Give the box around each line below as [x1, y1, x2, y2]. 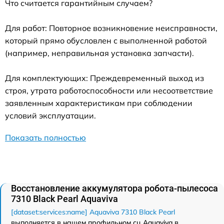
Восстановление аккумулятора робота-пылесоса [11, 183, 218, 194]
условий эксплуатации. [5, 110, 96, 121]
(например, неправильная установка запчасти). [5, 48, 194, 58]
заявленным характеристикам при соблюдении [5, 98, 192, 108]
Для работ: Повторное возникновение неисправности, [5, 23, 217, 33]
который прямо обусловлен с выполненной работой [5, 35, 207, 46]
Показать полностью [5, 132, 86, 143]
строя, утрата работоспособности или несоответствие [5, 85, 213, 96]
